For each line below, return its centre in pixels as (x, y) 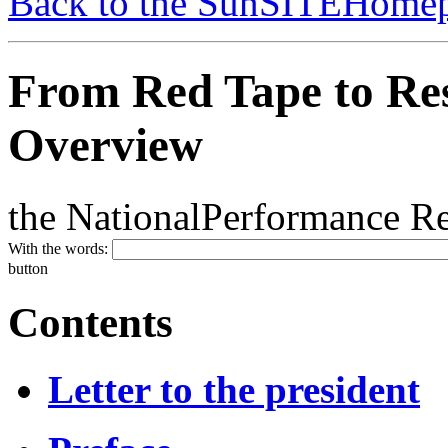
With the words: (60, 248)
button (28, 268)
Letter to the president (234, 389)
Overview (105, 145)
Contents (90, 322)
